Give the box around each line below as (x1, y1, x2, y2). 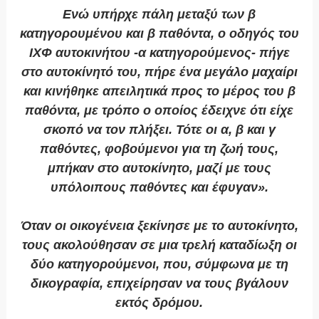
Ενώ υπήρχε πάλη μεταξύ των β (63, 7, 256, 22)
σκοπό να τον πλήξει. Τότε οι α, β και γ (43, 122, 276, 137)
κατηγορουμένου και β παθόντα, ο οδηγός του (19, 26, 299, 41)
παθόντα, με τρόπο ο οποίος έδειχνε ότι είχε (25, 103, 294, 118)
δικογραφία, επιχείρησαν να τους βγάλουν (30, 276, 288, 291)
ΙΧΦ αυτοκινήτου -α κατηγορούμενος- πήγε (28, 46, 290, 61)
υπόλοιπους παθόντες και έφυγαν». (50, 180, 268, 195)
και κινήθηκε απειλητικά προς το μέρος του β (23, 84, 296, 99)
